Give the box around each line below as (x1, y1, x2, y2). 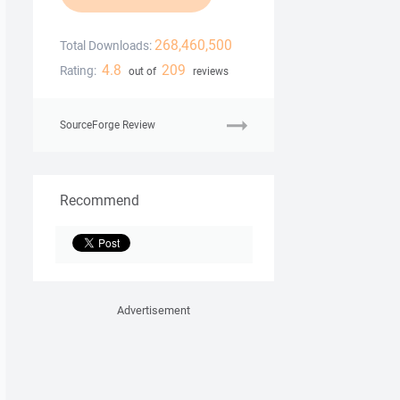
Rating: (60, 62, 96, 79)
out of (125, 64, 159, 79)
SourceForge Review (60, 118, 155, 132)
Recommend (60, 190, 139, 211)
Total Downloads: (60, 37, 152, 54)
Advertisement (117, 303, 190, 319)
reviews (189, 64, 229, 79)
